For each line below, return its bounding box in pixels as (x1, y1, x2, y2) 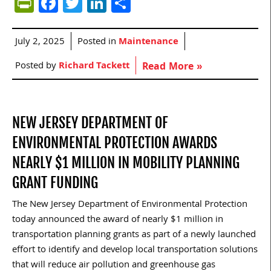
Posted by (15, 58, 59, 74)
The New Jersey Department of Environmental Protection (12, 197, 247, 213)
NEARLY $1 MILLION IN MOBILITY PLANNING (12, 153, 240, 172)
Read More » (142, 59, 202, 76)
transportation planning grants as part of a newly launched (12, 227, 256, 243)
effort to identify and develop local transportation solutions (12, 242, 258, 258)
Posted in (77, 34, 119, 50)
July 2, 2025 (15, 34, 65, 50)
